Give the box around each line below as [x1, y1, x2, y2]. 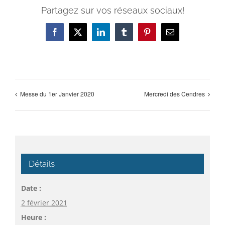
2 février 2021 [21, 197, 67, 207]
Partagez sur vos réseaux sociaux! [41, 5, 184, 16]
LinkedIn [100, 31, 130, 40]
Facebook [54, 31, 85, 40]
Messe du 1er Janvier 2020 [20, 89, 94, 98]
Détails [28, 158, 55, 169]
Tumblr [123, 31, 147, 40]
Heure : [21, 212, 46, 222]
